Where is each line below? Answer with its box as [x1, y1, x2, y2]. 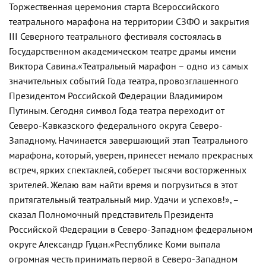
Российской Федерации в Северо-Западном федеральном [9, 224, 252, 235]
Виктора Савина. [9, 61, 78, 72]
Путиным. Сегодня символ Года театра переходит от [9, 106, 224, 116]
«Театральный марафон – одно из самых [78, 61, 248, 72]
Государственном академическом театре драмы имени [9, 46, 236, 57]
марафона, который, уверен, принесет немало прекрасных [9, 150, 253, 161]
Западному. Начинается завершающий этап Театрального [9, 135, 248, 146]
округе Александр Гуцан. [9, 239, 110, 250]
